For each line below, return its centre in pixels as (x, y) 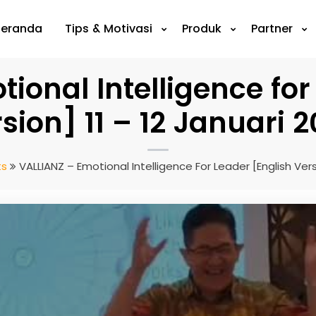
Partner (272, 29)
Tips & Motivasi (109, 29)
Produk (202, 29)
